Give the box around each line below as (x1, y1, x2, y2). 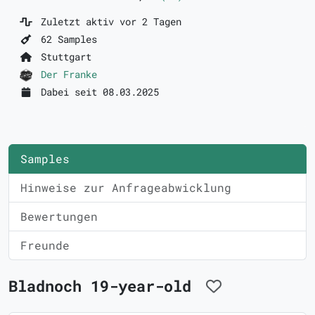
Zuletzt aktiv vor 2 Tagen (34, 15, 181, 28)
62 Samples (34, 32, 97, 46)
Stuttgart (34, 50, 91, 63)
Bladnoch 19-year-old (8, 276, 200, 297)
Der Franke (40, 67, 97, 81)
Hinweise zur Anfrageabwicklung (20, 180, 231, 195)
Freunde (20, 238, 70, 253)
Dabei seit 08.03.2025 (34, 85, 159, 99)
